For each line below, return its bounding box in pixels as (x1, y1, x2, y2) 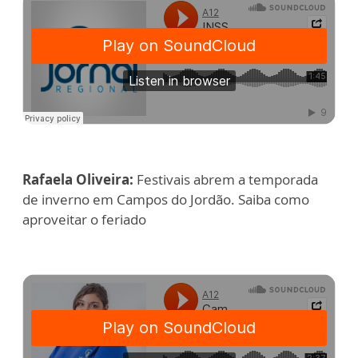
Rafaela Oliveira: (22, 170, 137, 189)
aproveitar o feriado (22, 210, 146, 229)
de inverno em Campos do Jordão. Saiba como (22, 190, 309, 209)
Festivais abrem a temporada (137, 170, 318, 189)
